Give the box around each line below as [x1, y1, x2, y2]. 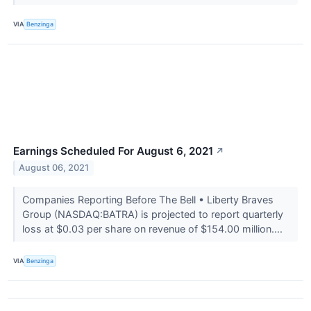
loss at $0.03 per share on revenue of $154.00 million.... [22, 222, 285, 235]
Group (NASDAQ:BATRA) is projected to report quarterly [22, 208, 283, 220]
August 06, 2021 [19, 162, 90, 174]
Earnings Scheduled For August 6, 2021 [13, 144, 213, 158]
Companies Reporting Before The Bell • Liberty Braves [22, 193, 274, 205]
